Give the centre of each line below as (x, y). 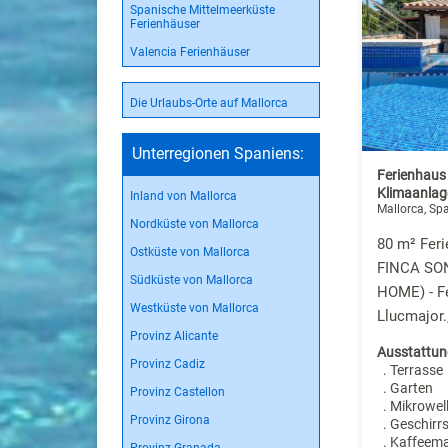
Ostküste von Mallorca (190, 252)
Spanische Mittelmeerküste (202, 10)
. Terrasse (410, 370)
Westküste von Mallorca (194, 308)
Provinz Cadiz (167, 364)
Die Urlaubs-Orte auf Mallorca (209, 103)
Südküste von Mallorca (191, 280)
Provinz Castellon (177, 392)
